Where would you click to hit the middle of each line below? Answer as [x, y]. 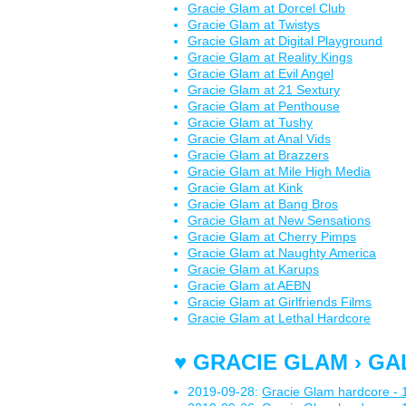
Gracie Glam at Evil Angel [261, 73]
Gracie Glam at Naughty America [282, 253]
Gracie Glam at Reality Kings [270, 57]
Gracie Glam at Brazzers [258, 155]
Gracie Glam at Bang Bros [263, 204]
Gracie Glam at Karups [253, 269]
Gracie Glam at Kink [245, 188]
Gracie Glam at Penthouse [264, 106]
